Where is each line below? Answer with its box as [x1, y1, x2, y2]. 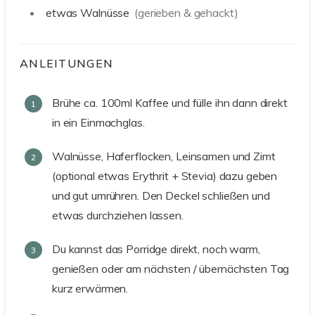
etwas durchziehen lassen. [52, 208, 184, 223]
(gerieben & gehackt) [134, 6, 238, 20]
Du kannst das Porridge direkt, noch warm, [52, 242, 260, 257]
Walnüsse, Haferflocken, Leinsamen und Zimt [52, 149, 276, 164]
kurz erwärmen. [52, 281, 129, 296]
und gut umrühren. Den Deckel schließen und [52, 188, 270, 203]
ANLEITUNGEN [20, 56, 117, 71]
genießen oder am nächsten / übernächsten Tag [52, 262, 290, 276]
